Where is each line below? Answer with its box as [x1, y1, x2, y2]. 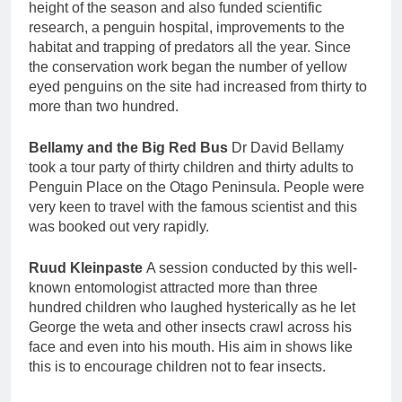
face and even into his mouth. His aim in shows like [29, 339, 353, 355]
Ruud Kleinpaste [29, 260, 146, 276]
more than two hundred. [29, 99, 179, 115]
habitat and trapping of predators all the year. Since [29, 39, 351, 56]
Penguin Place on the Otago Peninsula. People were [29, 179, 364, 196]
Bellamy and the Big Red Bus [29, 140, 232, 156]
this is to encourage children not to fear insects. [29, 359, 326, 375]
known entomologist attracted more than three [29, 280, 318, 296]
